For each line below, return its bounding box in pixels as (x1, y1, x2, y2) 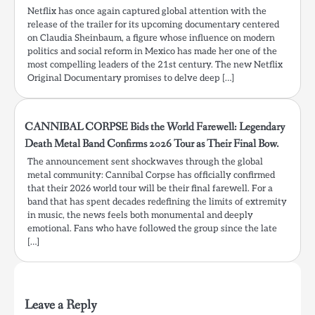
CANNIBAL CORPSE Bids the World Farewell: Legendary (25, 119, 285, 134)
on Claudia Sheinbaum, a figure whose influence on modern (27, 32, 275, 44)
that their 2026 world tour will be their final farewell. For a (27, 182, 273, 194)
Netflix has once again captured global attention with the (27, 5, 266, 17)
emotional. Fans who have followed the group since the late (27, 222, 277, 234)
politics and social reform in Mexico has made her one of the (27, 45, 277, 57)
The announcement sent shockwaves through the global (27, 155, 263, 167)
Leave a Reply (25, 296, 97, 314)
